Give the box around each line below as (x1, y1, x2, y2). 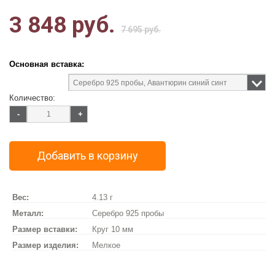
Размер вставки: (12, 225, 77, 234)
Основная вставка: (9, 60, 84, 69)
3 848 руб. (9, 12, 115, 38)
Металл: (12, 209, 44, 218)
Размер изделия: (12, 241, 79, 250)
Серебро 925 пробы (92, 209, 164, 218)
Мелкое (92, 241, 120, 250)
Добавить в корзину (37, 149, 138, 162)
